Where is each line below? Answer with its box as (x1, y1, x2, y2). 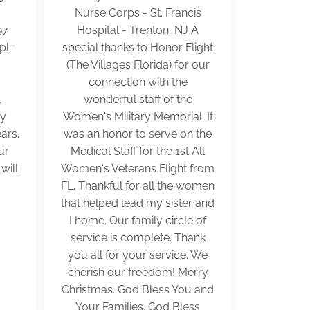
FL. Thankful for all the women (61, 179, 215, 192)
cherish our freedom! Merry (67, 266, 208, 279)
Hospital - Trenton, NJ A (77, 24, 199, 37)
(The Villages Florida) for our (66, 58, 210, 71)
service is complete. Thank (70, 231, 206, 244)
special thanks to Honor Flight (62, 41, 213, 54)
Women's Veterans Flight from (61, 162, 215, 175)
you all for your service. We (68, 248, 208, 262)
